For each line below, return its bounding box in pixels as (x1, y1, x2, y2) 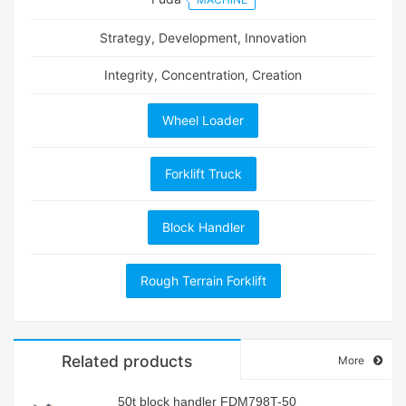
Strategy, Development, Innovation (100, 30, 306, 45)
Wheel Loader (162, 112, 244, 128)
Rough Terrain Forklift (140, 273, 266, 288)
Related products (61, 352, 192, 371)
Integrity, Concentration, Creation (104, 67, 302, 82)
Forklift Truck (164, 166, 242, 181)
